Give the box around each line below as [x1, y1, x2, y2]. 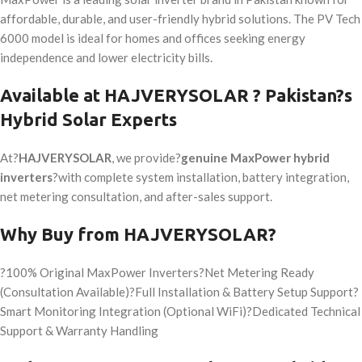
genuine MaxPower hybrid [181, 150, 330, 166]
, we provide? [112, 150, 181, 166]
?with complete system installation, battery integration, [53, 170, 349, 185]
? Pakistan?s [249, 85, 352, 106]
